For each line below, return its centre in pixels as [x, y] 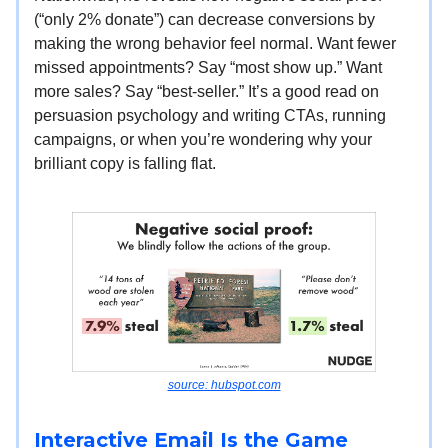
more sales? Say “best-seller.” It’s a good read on [206, 92]
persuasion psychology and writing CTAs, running [210, 116]
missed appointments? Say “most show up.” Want [208, 68]
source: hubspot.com [224, 384]
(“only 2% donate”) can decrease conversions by [204, 20]
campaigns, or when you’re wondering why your [203, 140]
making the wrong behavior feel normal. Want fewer [215, 44]
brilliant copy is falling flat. [125, 164]
